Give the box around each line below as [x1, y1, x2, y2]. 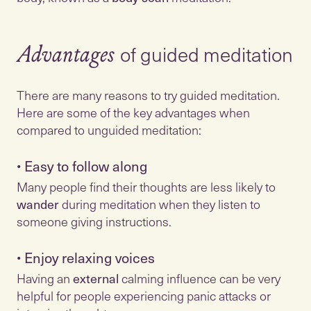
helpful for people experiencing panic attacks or [17, 286, 271, 305]
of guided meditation [120, 39, 293, 69]
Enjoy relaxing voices [21, 247, 155, 268]
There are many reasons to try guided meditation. [17, 85, 280, 104]
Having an [17, 269, 73, 287]
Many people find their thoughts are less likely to [17, 177, 276, 196]
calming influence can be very [119, 269, 280, 287]
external [73, 269, 119, 287]
